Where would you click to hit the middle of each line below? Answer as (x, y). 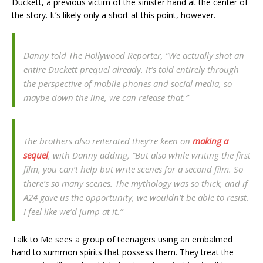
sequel (36, 155)
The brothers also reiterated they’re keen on (108, 141)
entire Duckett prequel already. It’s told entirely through (131, 70)
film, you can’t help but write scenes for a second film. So (133, 169)
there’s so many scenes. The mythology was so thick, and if (136, 183)
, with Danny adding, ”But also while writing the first (149, 155)
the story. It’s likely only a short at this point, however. (114, 15)
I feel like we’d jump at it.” (73, 212)
